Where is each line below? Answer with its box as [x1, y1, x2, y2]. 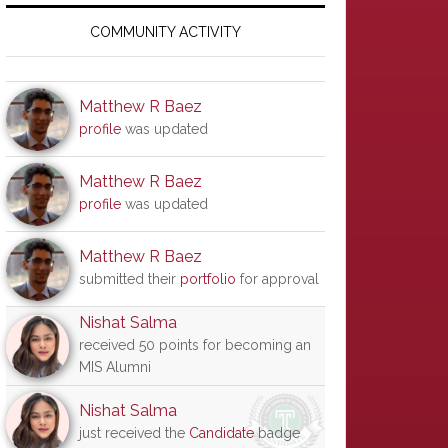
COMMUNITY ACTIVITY [90, 24, 241, 40]
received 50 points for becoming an [79, 337, 311, 353]
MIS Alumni [79, 359, 151, 375]
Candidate [189, 425, 254, 441]
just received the [79, 425, 189, 441]
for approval [236, 271, 319, 287]
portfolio [180, 271, 236, 287]
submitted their [79, 271, 180, 287]
